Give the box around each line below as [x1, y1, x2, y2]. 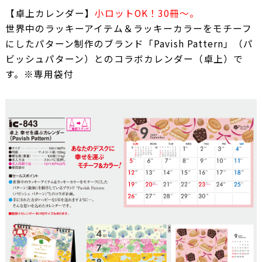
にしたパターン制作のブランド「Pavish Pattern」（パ [5, 36, 253, 50]
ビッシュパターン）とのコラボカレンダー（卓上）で [5, 51, 243, 65]
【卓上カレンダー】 [5, 6, 95, 20]
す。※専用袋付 [5, 67, 74, 81]
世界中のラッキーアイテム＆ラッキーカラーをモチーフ [5, 21, 252, 35]
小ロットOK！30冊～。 [94, 6, 199, 20]
